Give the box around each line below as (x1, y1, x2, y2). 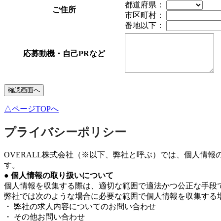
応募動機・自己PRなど (23, 49, 105, 58)
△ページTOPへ (4, 105, 59, 113)
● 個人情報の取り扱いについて (4, 171, 113, 180)
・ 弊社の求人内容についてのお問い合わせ (4, 202, 156, 211)
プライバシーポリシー (4, 126, 126, 139)
